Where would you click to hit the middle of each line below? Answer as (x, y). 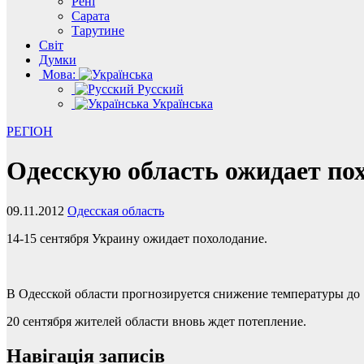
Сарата (91, 16)
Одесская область (116, 210)
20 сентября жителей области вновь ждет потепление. (156, 321)
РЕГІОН (30, 131)
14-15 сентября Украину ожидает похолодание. (137, 238)
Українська (181, 104)
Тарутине (98, 30)
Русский (159, 89)
